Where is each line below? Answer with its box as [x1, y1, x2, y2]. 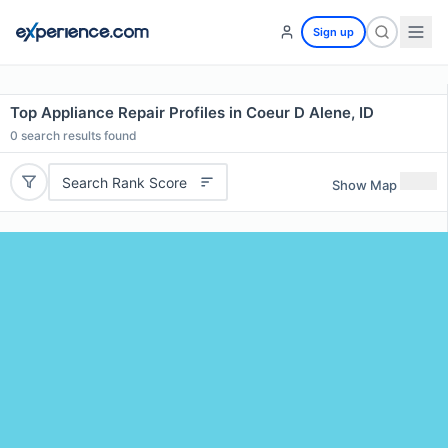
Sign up [313, 25, 354, 39]
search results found [18, 128, 137, 143]
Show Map [332, 176, 397, 193]
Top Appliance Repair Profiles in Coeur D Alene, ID [10, 103, 374, 122]
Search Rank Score [61, 173, 187, 191]
